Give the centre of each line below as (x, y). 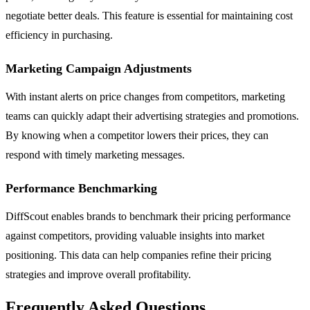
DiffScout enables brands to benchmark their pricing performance (148, 217)
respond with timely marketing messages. (95, 155)
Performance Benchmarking (81, 189)
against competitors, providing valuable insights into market (135, 236)
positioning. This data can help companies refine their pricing (138, 255)
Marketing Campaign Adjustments (99, 69)
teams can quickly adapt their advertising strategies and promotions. (152, 116)
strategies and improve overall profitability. (98, 275)
